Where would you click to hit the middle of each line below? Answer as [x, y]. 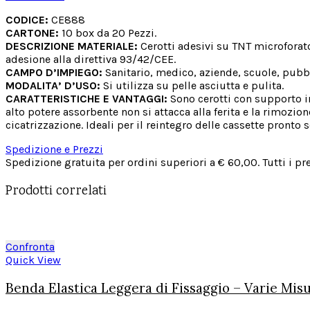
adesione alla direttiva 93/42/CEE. [91, 59]
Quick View [33, 260]
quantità [43, 30]
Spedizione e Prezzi [54, 149]
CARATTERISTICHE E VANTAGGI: [86, 98]
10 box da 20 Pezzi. [108, 33]
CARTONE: [32, 33]
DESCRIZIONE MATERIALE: [72, 46]
